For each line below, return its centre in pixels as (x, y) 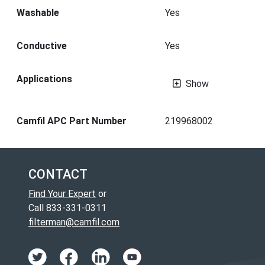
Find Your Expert (62, 193)
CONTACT (58, 174)
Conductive (42, 46)
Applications (44, 79)
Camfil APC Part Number (72, 121)
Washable (38, 12)
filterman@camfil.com (74, 222)
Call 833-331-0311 (67, 208)
